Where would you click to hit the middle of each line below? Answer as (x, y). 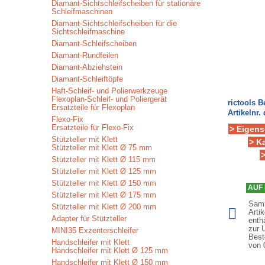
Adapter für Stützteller (89, 219)
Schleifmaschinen (82, 12)
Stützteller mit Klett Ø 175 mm (104, 195)
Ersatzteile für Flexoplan (93, 107)
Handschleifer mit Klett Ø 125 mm (110, 251)
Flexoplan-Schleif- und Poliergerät (109, 99)
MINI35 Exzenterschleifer (95, 230)
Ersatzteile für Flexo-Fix (93, 127)
